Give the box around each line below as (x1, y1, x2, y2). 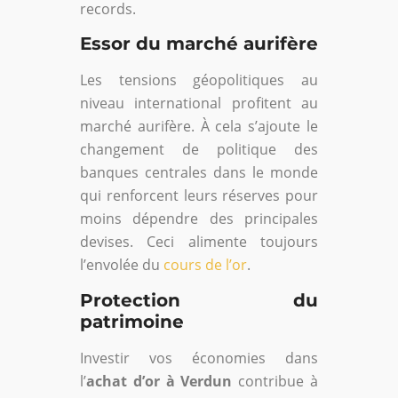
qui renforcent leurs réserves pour (80, 186, 318, 206)
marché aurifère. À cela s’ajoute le (80, 116, 318, 137)
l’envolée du (80, 255, 163, 275)
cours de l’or (163, 255, 247, 275)
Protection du (80, 289, 318, 311)
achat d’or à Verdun (86, 370, 233, 391)
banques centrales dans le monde (80, 163, 318, 183)
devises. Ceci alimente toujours (80, 232, 318, 252)
